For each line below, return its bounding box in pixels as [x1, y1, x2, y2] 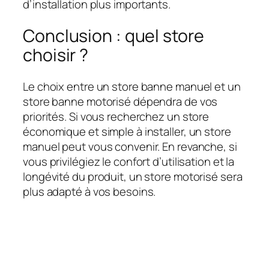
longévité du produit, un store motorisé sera [23, 168, 243, 184]
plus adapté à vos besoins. [23, 183, 156, 199]
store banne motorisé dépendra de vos [23, 93, 218, 109]
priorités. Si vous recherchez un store [23, 108, 210, 124]
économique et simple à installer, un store [23, 123, 231, 139]
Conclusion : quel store [23, 24, 204, 48]
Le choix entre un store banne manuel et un [23, 78, 241, 94]
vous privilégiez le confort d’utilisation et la [23, 153, 235, 169]
